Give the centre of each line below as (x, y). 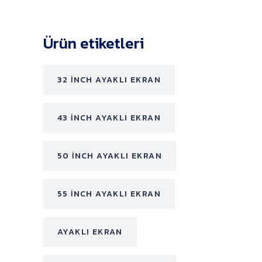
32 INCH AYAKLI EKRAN (109, 80)
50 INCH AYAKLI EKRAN (110, 156)
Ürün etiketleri (94, 43)
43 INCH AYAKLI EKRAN (109, 118)
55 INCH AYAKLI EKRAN (109, 194)
